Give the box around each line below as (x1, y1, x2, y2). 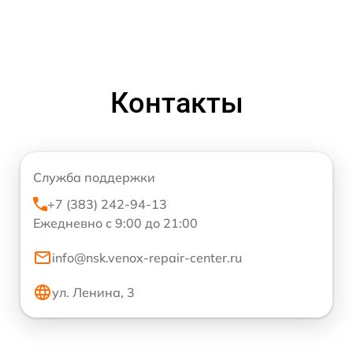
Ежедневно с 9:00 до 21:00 (33, 215, 198, 231)
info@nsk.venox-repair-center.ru (52, 250, 242, 266)
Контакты (110, 87, 243, 120)
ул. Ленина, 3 (52, 284, 135, 300)
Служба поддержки (33, 169, 155, 185)
